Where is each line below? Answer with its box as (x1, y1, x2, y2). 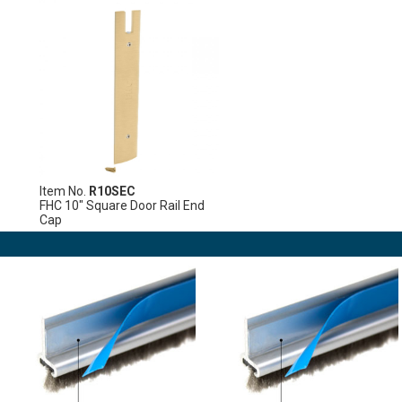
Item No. (39, 183, 90, 198)
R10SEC (89, 183, 136, 198)
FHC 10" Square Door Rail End (39, 197, 205, 213)
